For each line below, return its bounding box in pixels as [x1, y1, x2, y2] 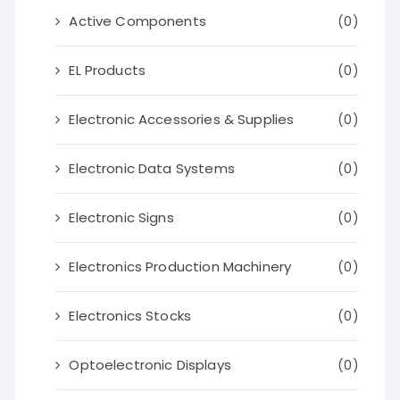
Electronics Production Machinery [69, 257, 292, 276]
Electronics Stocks [69, 306, 192, 325]
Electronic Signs [69, 208, 174, 227]
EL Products [69, 61, 146, 79]
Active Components [69, 12, 206, 30]
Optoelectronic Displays [69, 355, 231, 374]
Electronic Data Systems [69, 159, 235, 178]
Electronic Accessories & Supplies [69, 110, 295, 129]
